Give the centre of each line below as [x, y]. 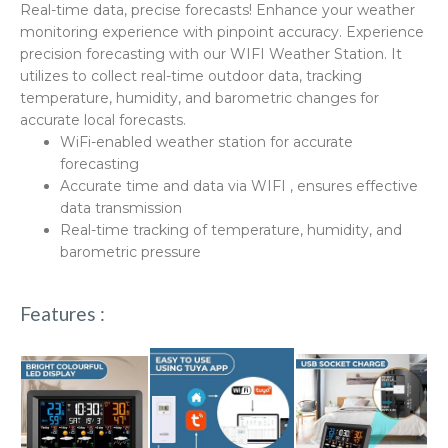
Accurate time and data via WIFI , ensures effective [239, 186]
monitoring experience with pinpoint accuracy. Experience [222, 32]
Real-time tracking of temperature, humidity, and [231, 230]
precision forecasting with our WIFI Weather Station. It [211, 54]
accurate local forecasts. [103, 120]
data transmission [121, 208]
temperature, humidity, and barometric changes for [199, 98]
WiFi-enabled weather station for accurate [206, 142]
